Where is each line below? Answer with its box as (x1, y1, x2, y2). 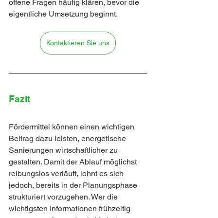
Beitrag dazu (9, 134, 54, 144)
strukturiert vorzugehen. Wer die (9, 192, 120, 202)
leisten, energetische (54, 134, 128, 144)
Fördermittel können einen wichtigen (9, 122, 136, 132)
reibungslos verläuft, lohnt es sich (9, 169, 126, 179)
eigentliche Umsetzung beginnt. (9, 9, 118, 19)
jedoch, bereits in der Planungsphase (9, 181, 139, 190)
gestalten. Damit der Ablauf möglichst (9, 157, 139, 167)
